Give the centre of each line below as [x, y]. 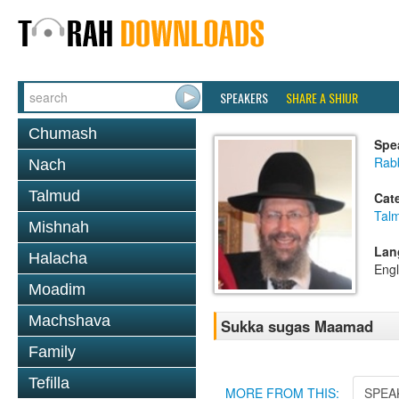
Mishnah [59, 227]
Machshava [69, 321]
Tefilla [49, 383]
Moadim [57, 289]
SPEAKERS [244, 98]
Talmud [54, 196]
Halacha [58, 258]
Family [52, 352]
